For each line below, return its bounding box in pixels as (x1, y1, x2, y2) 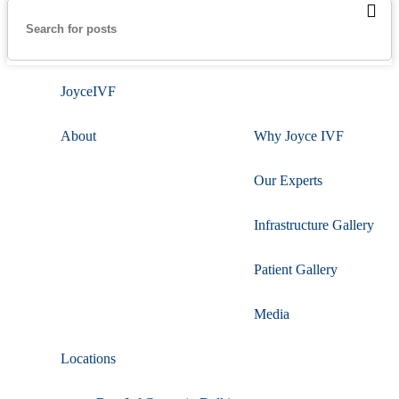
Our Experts (254, 172, 322, 188)
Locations (61, 350, 116, 366)
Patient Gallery (254, 261, 338, 277)
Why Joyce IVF (254, 127, 344, 143)
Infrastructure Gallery (254, 216, 374, 232)
